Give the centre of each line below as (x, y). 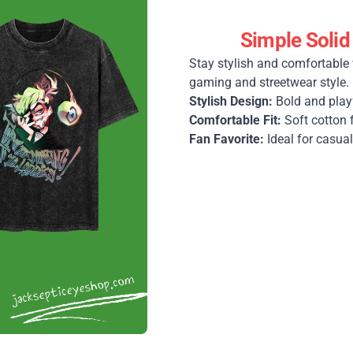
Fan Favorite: (227, 139)
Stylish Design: (231, 102)
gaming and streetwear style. (269, 83)
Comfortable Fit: (235, 121)
